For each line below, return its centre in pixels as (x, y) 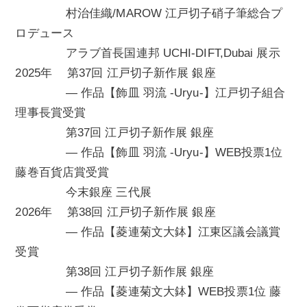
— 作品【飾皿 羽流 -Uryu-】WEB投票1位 (149, 153)
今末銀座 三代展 (83, 193)
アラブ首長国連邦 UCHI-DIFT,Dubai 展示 (148, 53)
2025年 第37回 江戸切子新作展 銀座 (115, 73)
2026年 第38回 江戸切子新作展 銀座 (115, 212)
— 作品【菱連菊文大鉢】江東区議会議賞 (148, 232)
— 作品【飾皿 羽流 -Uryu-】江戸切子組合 (150, 93)
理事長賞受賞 (51, 113)
